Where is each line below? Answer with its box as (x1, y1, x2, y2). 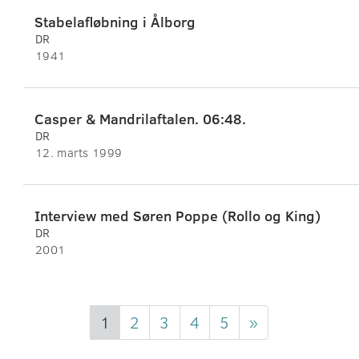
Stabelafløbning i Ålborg (34, 12, 196, 32)
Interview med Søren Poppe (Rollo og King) (34, 206, 321, 226)
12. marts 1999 (35, 144, 123, 161)
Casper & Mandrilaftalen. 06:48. (34, 109, 246, 129)
